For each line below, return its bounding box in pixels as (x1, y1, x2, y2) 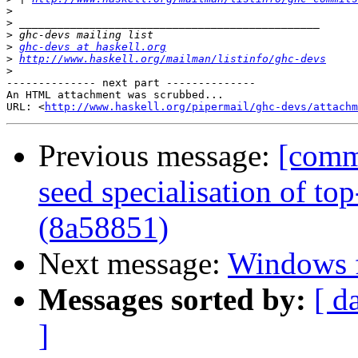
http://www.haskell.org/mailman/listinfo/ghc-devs (19, 53, 326, 66)
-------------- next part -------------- (6, 77, 256, 89)
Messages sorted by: (38, 282, 306, 317)
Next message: (38, 246, 228, 281)
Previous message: (38, 138, 278, 173)
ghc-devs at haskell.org (19, 41, 166, 54)
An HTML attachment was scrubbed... (6, 89, 224, 101)
